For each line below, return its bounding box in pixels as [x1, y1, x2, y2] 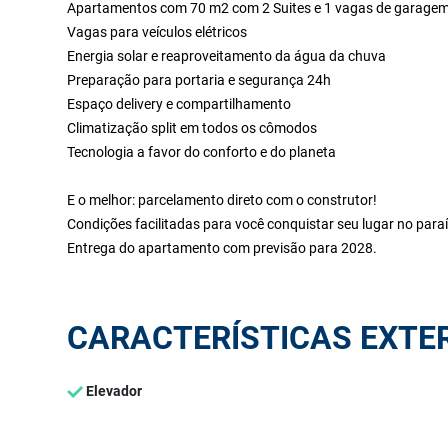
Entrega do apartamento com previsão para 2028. [67, 240, 378, 256]
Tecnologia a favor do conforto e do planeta [67, 144, 337, 160]
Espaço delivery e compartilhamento [67, 96, 292, 112]
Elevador [83, 383, 143, 399]
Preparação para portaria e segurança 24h [67, 72, 332, 88]
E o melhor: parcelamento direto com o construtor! [67, 192, 378, 208]
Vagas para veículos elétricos [67, 24, 248, 40]
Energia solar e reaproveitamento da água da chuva [67, 48, 387, 64]
